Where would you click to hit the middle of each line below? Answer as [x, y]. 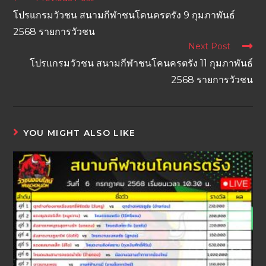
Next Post [209, 47]
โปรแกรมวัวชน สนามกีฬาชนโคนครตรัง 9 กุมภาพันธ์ [124, 15]
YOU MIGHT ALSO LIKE [79, 133]
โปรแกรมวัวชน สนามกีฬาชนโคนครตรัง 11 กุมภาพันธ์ [141, 64]
